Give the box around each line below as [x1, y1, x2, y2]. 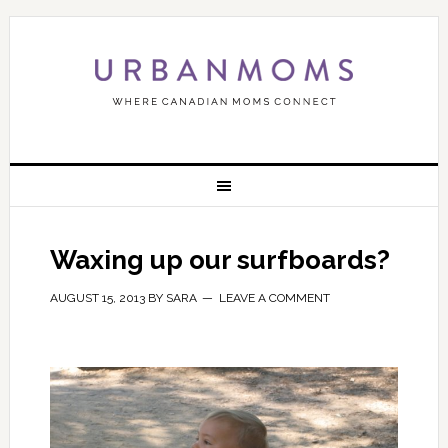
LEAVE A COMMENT [218, 291, 330, 305]
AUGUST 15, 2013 [49, 291, 145, 305]
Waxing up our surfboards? [49, 245, 390, 275]
